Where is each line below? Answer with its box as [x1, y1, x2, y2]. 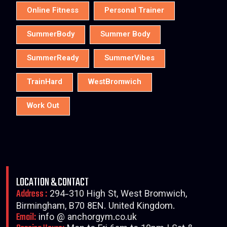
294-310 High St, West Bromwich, [47, 187, 187, 202]
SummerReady [27, 53, 79, 64]
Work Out [27, 100, 59, 112]
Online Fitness [27, 5, 79, 17]
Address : [16, 187, 47, 202]
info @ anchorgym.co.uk [36, 211, 137, 225]
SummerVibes [104, 53, 155, 64]
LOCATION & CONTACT [16, 174, 89, 191]
